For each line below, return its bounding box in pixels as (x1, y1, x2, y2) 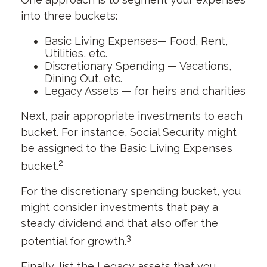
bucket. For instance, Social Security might (21, 126, 237, 138)
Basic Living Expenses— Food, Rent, (45, 35, 228, 47)
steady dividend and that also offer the (21, 217, 218, 229)
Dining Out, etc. (45, 72, 122, 85)
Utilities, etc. (45, 47, 107, 60)
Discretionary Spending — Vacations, (45, 60, 231, 72)
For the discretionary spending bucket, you (21, 185, 241, 197)
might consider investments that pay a (21, 201, 218, 213)
